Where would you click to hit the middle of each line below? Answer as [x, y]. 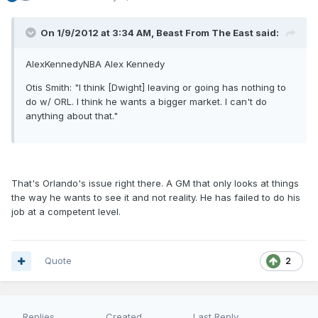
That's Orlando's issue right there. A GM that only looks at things [155, 183]
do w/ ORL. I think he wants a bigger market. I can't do [146, 102]
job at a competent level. [66, 212]
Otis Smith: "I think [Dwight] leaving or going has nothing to [156, 88]
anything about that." [72, 116]
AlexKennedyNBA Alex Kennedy [95, 64]
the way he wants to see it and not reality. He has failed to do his [156, 198]
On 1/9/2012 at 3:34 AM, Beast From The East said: [160, 33]
